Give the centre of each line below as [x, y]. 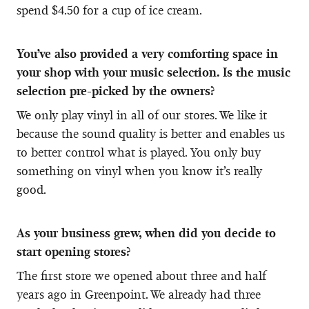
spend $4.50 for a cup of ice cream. [109, 10]
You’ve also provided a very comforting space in [147, 53]
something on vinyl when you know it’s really [139, 171]
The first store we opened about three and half [141, 276]
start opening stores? [73, 251]
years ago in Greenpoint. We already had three [139, 294]
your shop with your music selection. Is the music [153, 72]
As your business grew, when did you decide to [146, 233]
